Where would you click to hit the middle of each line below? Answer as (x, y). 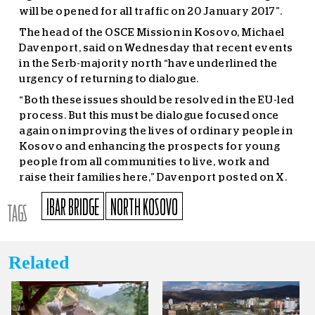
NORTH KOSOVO (144, 208)
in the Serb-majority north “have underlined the (148, 64)
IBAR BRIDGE (73, 208)
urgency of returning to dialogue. (109, 79)
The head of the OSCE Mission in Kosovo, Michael (152, 33)
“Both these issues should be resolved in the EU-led (157, 100)
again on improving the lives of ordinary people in (156, 131)
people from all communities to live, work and (144, 162)
